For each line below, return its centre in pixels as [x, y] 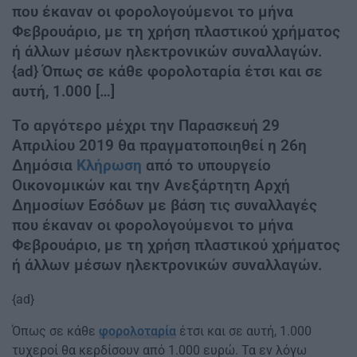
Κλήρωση [109, 165]
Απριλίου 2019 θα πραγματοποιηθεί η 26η [159, 145]
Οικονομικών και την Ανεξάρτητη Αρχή [151, 185]
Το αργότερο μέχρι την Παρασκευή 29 [146, 126]
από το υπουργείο [206, 165]
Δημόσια [44, 165]
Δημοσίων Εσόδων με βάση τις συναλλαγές [165, 205]
